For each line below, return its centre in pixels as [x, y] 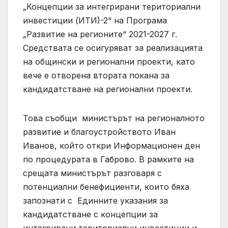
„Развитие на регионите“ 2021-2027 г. [100, 34]
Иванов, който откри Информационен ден [111, 146]
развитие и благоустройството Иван [99, 132]
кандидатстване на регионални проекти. [108, 89]
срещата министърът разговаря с [92, 173]
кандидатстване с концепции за [90, 215]
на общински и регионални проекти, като [109, 62]
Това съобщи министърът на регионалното [114, 118]
